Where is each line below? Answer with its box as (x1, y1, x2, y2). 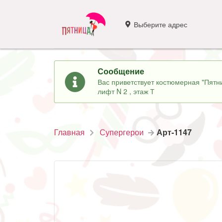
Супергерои (99, 126, 144, 138)
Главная (54, 126, 85, 138)
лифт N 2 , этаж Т (97, 86, 155, 97)
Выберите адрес (134, 19, 188, 29)
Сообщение (97, 65, 144, 77)
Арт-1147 (156, 126, 192, 138)
